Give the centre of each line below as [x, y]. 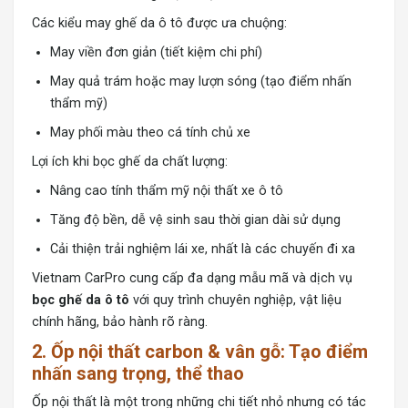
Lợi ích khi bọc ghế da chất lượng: [130, 162]
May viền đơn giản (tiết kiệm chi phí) [156, 53]
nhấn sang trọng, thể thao [138, 374]
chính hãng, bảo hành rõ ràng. [120, 322]
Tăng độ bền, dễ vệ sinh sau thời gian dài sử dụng [195, 220]
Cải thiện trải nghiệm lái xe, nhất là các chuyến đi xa [203, 250]
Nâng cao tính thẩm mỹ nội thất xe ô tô [167, 191]
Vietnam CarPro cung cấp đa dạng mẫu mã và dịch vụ [192, 279]
